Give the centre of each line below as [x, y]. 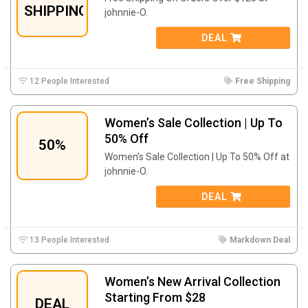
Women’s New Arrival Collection [192, 281]
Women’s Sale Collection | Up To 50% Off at [197, 156]
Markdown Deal [260, 240]
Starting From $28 [155, 297]
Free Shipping [263, 81]
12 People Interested [69, 81]
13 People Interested [69, 240]
